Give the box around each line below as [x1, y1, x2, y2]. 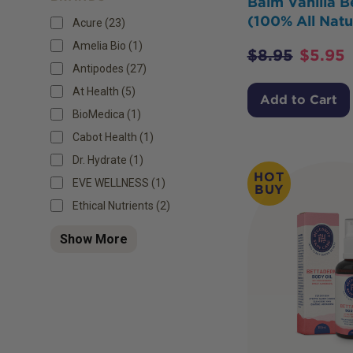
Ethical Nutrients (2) [72, 199, 170, 212]
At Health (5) [72, 84, 136, 98]
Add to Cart [259, 92, 337, 108]
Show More [60, 231, 128, 247]
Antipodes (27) [72, 61, 147, 75]
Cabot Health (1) [72, 130, 154, 143]
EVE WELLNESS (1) [72, 176, 165, 189]
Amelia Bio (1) [72, 39, 143, 52]
